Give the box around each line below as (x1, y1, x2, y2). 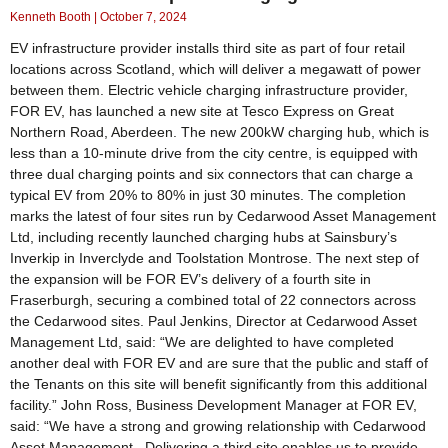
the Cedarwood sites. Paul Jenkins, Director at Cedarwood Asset (10, 312, 417, 329)
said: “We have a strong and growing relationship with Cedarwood (10, 417, 426, 434)
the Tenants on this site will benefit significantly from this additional (10, 375, 427, 392)
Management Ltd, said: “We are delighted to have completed (10, 333, 394, 350)
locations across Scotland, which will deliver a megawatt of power (10, 60, 421, 77)
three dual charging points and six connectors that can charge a (10, 165, 413, 182)
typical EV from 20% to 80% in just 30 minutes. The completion (10, 186, 406, 203)
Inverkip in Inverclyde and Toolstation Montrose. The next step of (10, 249, 419, 266)
